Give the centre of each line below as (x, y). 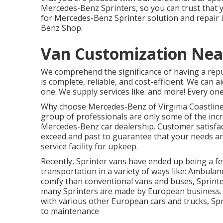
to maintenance (70, 211)
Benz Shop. (62, 28)
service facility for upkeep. (89, 146)
